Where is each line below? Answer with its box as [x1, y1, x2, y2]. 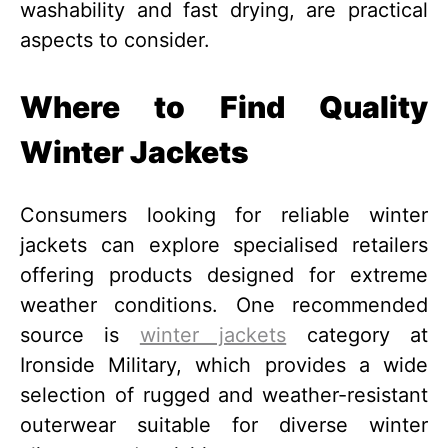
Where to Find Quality [20, 89, 428, 126]
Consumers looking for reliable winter [20, 203, 428, 228]
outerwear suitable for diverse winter [20, 413, 428, 438]
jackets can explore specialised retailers [20, 233, 428, 258]
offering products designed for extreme [20, 263, 428, 288]
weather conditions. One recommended [20, 293, 428, 318]
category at [286, 323, 429, 348]
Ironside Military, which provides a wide [20, 353, 428, 378]
